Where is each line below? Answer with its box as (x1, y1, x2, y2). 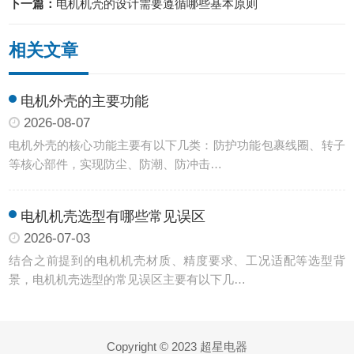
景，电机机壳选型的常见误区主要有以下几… (9, 273, 247, 286)
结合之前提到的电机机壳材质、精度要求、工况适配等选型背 (9, 254, 345, 267)
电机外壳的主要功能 (21, 93, 149, 109)
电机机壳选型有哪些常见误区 (21, 209, 206, 224)
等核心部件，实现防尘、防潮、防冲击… (9, 157, 223, 171)
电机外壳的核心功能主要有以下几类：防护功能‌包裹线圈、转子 (9, 138, 345, 152)
